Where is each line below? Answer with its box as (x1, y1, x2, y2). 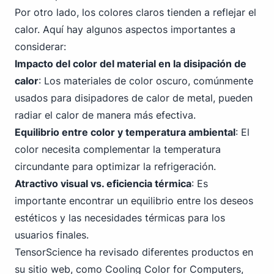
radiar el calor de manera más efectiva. (15, 109, 196, 121)
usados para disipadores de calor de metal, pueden (15, 92, 253, 104)
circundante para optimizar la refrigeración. (15, 160, 216, 172)
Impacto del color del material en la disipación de (15, 57, 246, 70)
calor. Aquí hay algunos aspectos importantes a (15, 23, 235, 35)
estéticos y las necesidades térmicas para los (15, 212, 225, 224)
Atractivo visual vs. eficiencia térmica (15, 177, 191, 190)
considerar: (15, 40, 66, 53)
